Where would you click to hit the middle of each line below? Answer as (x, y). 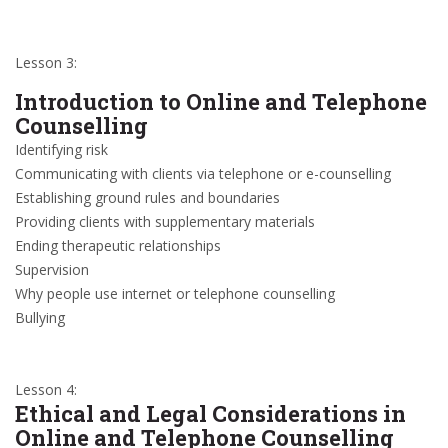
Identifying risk (61, 149)
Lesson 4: (46, 389)
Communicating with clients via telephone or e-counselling (203, 173)
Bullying (40, 317)
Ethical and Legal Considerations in (210, 413)
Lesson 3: (46, 62)
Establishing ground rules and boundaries (147, 197)
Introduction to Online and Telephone (221, 101)
